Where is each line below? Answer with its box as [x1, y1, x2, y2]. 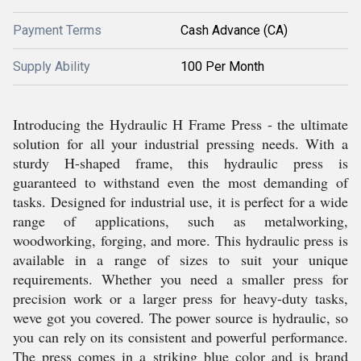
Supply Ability [13, 59, 90, 74]
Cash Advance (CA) [180, 23, 288, 38]
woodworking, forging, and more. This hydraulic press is [13, 230, 348, 250]
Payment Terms [13, 23, 102, 38]
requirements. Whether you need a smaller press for [13, 269, 348, 288]
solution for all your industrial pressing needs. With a [13, 134, 348, 153]
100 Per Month [180, 59, 264, 74]
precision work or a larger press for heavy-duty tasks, [13, 288, 348, 308]
